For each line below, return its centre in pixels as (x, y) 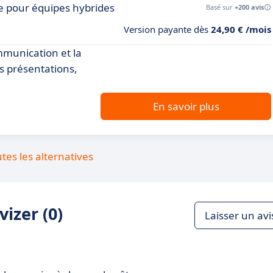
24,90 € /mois (241, 29)
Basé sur (220, 7)
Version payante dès (167, 29)
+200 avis (249, 7)
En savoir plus (186, 106)
